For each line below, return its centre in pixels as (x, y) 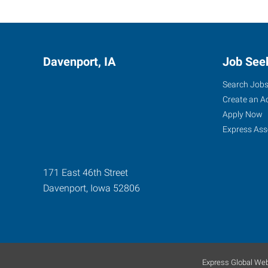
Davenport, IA (79, 62)
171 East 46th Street (86, 173)
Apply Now (243, 114)
